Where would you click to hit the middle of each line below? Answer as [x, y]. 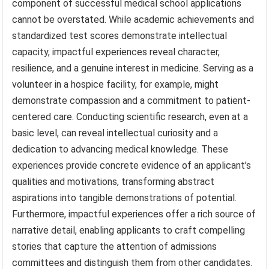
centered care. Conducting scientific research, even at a [130, 116]
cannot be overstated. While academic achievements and [133, 19]
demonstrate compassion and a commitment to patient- [131, 100]
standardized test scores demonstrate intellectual [120, 35]
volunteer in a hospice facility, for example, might [116, 84]
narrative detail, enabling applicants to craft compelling [129, 230]
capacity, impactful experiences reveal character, [116, 52]
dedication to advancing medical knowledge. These [120, 149]
